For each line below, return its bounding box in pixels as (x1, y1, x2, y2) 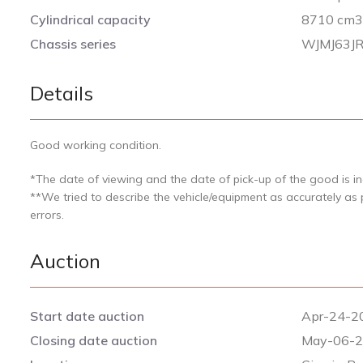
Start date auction (30, 307, 144, 324)
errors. (30, 207, 64, 222)
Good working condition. (30, 137, 168, 152)
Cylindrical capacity (30, 11, 151, 28)
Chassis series (30, 35, 116, 52)
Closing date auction (30, 331, 157, 348)
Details (30, 80, 93, 105)
